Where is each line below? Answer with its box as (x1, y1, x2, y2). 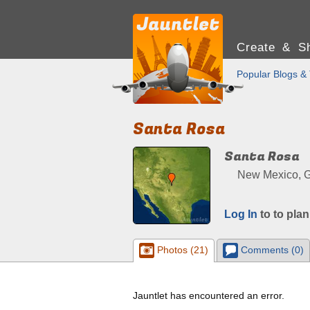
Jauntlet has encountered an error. (133, 290, 284, 301)
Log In (224, 208, 257, 220)
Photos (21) (154, 244, 208, 255)
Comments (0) (237, 244, 304, 255)
